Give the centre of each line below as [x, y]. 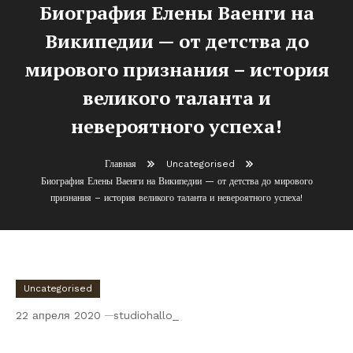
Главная [120, 164]
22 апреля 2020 [58, 315]
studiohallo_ [146, 315]
